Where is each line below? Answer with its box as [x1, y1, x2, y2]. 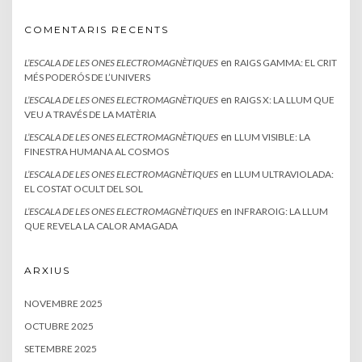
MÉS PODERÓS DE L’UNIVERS [24, 71, 150, 83]
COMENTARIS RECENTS [24, 23, 169, 36]
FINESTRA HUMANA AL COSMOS [24, 145, 169, 158]
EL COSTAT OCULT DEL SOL [24, 183, 143, 195]
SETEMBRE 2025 [24, 343, 97, 355]
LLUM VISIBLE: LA [234, 131, 310, 143]
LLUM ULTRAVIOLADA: [234, 168, 334, 180]
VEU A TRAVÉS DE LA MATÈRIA [24, 108, 156, 120]
